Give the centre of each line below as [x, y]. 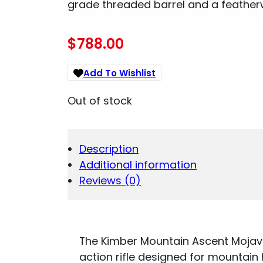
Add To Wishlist [120, 73]
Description [109, 149]
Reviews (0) [110, 181]
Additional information [138, 165]
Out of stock [100, 100]
